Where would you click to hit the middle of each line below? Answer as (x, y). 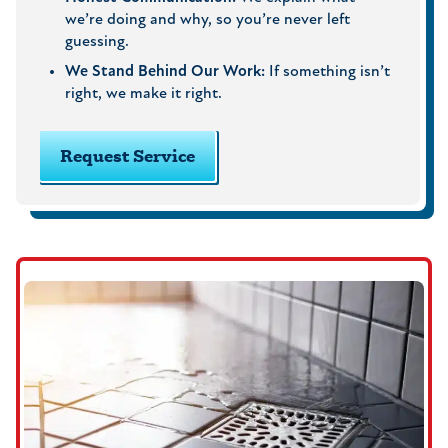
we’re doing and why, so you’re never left (207, 20)
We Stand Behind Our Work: (165, 72)
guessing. (97, 42)
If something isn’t (327, 72)
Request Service (127, 156)
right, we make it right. (143, 94)
